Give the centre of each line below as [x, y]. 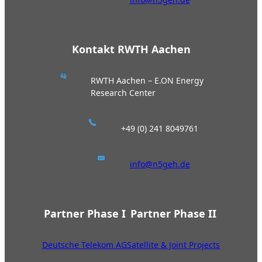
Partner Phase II [173, 214]
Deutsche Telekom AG [85, 245]
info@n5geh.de [160, 164]
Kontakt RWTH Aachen [131, 49]
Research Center [123, 93]
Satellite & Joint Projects [173, 245]
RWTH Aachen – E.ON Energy [147, 81]
